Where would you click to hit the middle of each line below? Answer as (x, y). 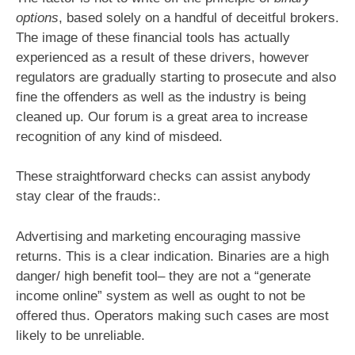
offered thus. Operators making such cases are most (172, 315)
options (37, 17)
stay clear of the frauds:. (88, 197)
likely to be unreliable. (80, 335)
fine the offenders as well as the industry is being (161, 97)
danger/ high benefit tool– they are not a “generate (163, 276)
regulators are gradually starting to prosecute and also (176, 77)
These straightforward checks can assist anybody (163, 177)
